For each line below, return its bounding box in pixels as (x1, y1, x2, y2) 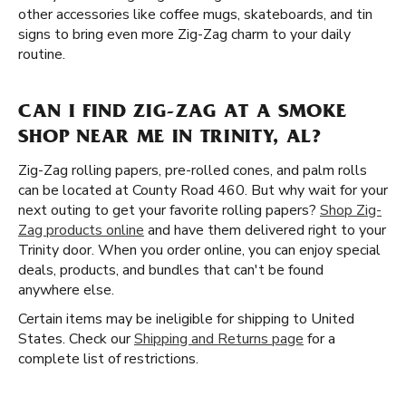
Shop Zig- (320, 200, 382, 220)
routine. (18, 44, 65, 64)
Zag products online (18, 220, 144, 240)
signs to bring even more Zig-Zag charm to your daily (18, 24, 351, 44)
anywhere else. (18, 280, 114, 300)
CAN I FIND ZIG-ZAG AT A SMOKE (18, 103, 348, 123)
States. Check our (18, 329, 134, 349)
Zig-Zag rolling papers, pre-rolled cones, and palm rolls (18, 160, 367, 180)
